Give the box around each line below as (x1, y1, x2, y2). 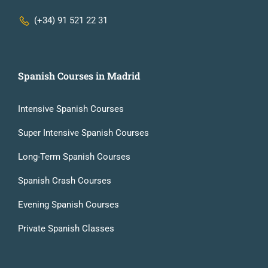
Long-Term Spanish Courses (18, 151, 130, 162)
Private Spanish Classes (18, 223, 114, 234)
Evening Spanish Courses (18, 199, 119, 210)
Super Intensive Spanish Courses (18, 127, 149, 138)
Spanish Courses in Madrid (18, 69, 140, 82)
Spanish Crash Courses (18, 175, 111, 186)
